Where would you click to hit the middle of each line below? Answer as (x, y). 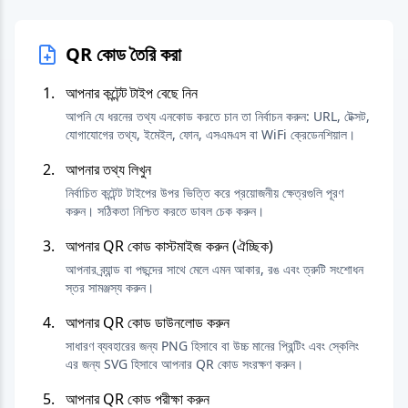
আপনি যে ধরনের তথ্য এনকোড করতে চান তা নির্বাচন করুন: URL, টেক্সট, (218, 116)
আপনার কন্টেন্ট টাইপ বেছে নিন (132, 93)
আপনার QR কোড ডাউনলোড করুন (148, 322)
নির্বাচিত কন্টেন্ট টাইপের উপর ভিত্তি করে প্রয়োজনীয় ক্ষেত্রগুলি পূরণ (204, 193)
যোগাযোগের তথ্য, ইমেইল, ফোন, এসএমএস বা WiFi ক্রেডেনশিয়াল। (210, 134)
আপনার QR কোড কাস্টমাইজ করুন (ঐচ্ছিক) (169, 246)
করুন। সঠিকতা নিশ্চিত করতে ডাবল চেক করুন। (165, 211)
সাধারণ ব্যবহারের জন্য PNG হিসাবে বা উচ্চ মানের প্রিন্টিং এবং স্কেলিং (212, 346)
